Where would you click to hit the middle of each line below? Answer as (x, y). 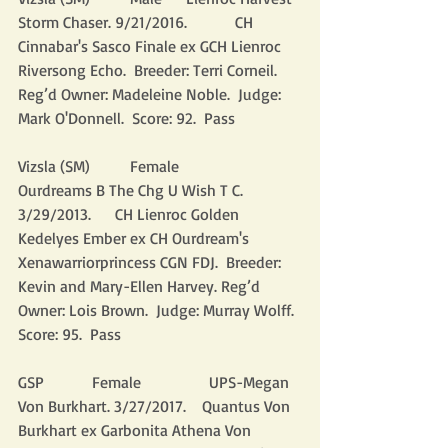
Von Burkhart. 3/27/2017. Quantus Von (156, 406)
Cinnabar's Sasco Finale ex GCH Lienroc (151, 46)
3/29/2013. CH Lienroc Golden (130, 214)
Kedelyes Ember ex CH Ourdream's (135, 238)
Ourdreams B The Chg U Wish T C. (132, 190)
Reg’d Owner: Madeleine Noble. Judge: (151, 94)
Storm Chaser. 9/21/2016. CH (137, 22)
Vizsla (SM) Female (132, 166)
